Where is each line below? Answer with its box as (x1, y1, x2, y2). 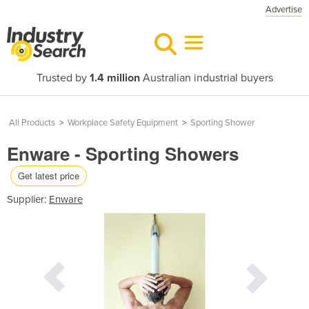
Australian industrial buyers (139, 71, 273, 85)
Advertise (266, 4, 302, 15)
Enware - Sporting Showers (7, 141, 239, 166)
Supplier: (7, 192, 49, 206)
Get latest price (18, 168, 79, 182)
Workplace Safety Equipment (68, 117, 178, 128)
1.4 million (89, 71, 140, 85)
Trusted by (36, 71, 90, 85)
